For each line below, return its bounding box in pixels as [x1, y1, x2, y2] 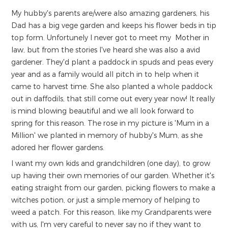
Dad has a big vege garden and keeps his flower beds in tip [11, 21, 216, 31]
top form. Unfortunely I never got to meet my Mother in [11, 33, 209, 43]
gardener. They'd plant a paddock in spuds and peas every [11, 58, 213, 68]
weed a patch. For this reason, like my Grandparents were [11, 208, 211, 218]
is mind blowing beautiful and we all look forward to [11, 106, 194, 117]
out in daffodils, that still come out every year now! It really [11, 94, 215, 104]
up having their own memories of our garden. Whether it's [11, 171, 214, 181]
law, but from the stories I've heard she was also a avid [11, 45, 200, 55]
